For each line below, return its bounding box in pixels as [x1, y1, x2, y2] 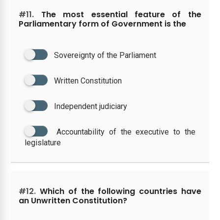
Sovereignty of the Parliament [54, 50, 157, 60]
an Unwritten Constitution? [19, 194, 128, 206]
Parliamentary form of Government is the [19, 18, 187, 29]
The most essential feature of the [34, 8, 201, 20]
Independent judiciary [54, 101, 128, 111]
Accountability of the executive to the [56, 127, 195, 137]
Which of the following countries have [36, 185, 201, 197]
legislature [25, 137, 61, 147]
